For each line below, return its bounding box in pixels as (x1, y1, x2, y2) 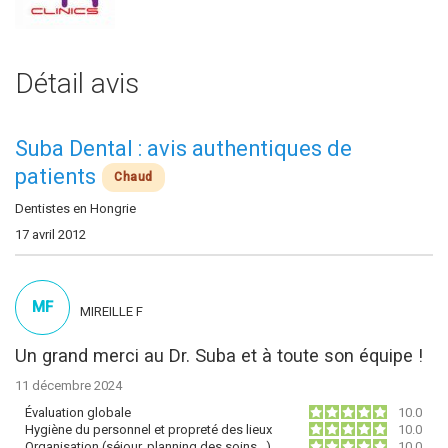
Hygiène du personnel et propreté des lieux (25, 422, 272, 438)
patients (15, 164, 96, 189)
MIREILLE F (80, 303, 143, 319)
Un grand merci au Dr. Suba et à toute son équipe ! (15, 345, 423, 367)
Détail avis (15, 67, 139, 100)
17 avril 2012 (15, 227, 86, 243)
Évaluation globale (25, 405, 131, 421)
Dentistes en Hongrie (15, 201, 136, 217)
